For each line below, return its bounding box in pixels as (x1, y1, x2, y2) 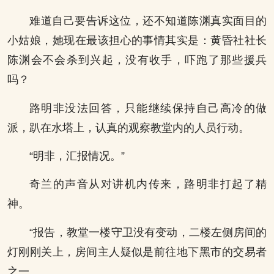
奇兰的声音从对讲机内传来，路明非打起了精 (29, 178, 267, 191)
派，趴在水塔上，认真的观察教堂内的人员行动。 (7, 121, 250, 134)
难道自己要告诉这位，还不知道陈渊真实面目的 (29, 15, 267, 28)
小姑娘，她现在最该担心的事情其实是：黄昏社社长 (7, 34, 267, 47)
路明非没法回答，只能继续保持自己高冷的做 (29, 102, 267, 114)
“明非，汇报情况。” (29, 150, 125, 163)
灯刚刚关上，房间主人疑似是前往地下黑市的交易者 (7, 245, 267, 258)
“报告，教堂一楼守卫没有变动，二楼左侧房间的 (29, 226, 267, 239)
